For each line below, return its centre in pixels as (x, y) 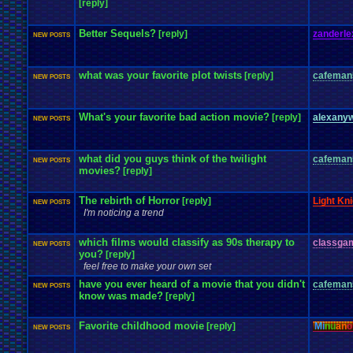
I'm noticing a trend (124, 213)
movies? (100, 171)
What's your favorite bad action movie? (174, 117)
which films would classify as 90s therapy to (187, 242)
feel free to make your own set (147, 266)
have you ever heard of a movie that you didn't (192, 284)
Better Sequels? (117, 33)
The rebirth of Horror (129, 201)
